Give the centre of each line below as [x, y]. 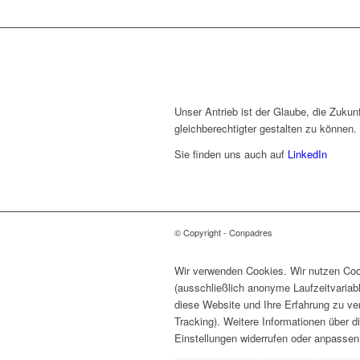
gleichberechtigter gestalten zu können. [266, 129]
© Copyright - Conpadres [223, 233]
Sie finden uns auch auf [229, 154]
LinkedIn [306, 154]
